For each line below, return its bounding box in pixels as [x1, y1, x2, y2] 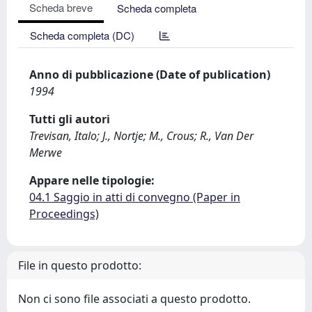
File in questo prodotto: [18, 258, 141, 273]
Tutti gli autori [29, 111, 110, 127]
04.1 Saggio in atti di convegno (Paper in [29, 189, 240, 205]
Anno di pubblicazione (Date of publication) [29, 67, 270, 82]
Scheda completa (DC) [30, 28, 134, 42]
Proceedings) [29, 206, 99, 221]
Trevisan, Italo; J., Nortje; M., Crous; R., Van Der [29, 128, 253, 143]
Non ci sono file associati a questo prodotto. [18, 291, 251, 306]
